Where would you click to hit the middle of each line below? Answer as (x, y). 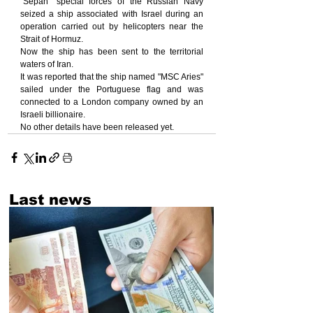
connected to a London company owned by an (112, 102)
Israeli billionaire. (53, 115)
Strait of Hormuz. (52, 39)
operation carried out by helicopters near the (112, 27)
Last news (50, 200)
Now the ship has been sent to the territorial (112, 52)
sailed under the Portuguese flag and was (112, 90)
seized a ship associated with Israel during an (112, 14)
